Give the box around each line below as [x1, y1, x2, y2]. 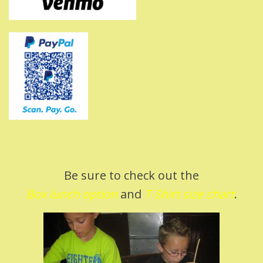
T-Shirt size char [144, 186, 230, 202]
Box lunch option [26, 186, 117, 202]
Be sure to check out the [64, 167, 199, 183]
